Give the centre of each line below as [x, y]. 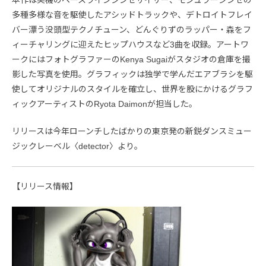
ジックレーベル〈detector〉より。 [77, 146]
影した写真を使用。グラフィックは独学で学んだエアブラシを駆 [132, 74]
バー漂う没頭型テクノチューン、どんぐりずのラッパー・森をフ [132, 29]
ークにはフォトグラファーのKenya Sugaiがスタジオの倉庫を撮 [131, 59]
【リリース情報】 [45, 186]
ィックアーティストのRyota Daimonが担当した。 [104, 104]
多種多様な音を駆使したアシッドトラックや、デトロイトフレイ [132, 15]
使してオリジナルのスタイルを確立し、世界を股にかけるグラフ [132, 89]
